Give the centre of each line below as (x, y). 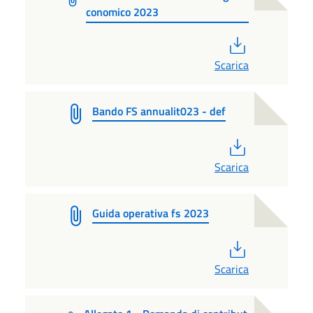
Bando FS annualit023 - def (159, 111)
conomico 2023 (122, 12)
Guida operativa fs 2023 (151, 213)
